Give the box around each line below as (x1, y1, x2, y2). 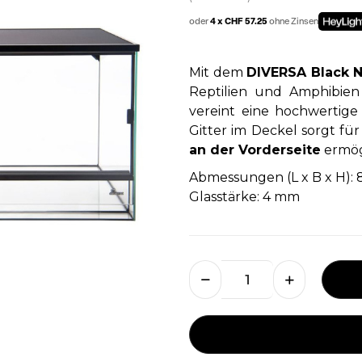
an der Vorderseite (189, 142, 321, 158)
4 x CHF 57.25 (210, 16, 269, 26)
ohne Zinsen (269, 16, 318, 26)
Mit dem (189, 65, 246, 80)
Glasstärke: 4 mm (189, 189, 300, 204)
